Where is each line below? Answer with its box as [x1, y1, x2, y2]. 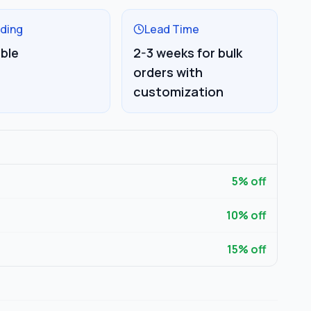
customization [133, 83, 224, 100]
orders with [133, 64, 203, 81]
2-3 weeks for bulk [133, 44, 242, 61]
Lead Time [144, 22, 199, 37]
